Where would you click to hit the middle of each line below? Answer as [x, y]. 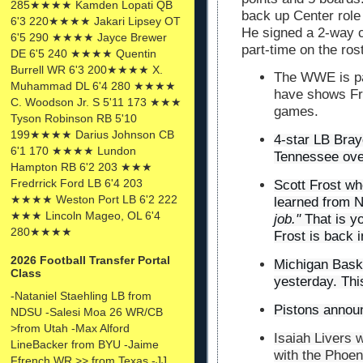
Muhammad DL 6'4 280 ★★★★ [93, 85]
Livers [333, 338]
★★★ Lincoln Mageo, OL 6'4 [85, 215]
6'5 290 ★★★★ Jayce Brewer [89, 37]
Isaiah [292, 338]
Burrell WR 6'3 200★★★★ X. [87, 69]
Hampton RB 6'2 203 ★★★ [81, 167]
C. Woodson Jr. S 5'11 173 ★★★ [96, 102]
